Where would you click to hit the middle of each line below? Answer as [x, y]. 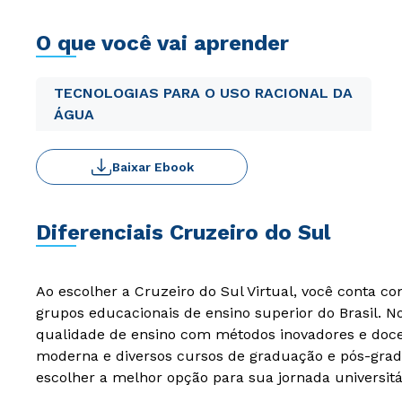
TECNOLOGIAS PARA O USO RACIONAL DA [203, 93]
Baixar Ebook [153, 167]
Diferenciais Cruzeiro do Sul [183, 232]
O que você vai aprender [162, 43]
